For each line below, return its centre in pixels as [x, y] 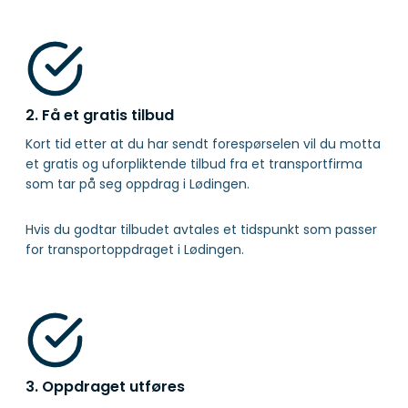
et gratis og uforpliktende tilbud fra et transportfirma [194, 164]
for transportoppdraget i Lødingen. [135, 250]
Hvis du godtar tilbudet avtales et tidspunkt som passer [201, 230]
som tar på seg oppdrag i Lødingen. [138, 184]
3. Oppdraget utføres [105, 387]
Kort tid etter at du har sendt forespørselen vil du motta [203, 144]
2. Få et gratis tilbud [100, 116]
